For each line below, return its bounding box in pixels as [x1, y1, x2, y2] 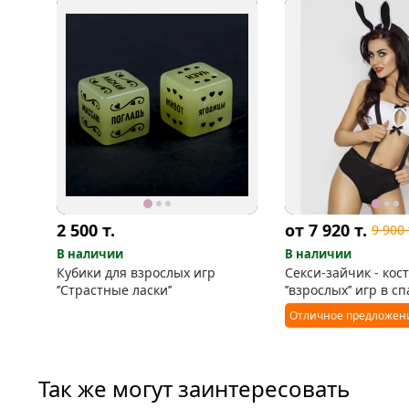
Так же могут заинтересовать [38, 372, 350, 404]
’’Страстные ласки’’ [57, 280, 172, 299]
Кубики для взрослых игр [57, 263, 215, 281]
